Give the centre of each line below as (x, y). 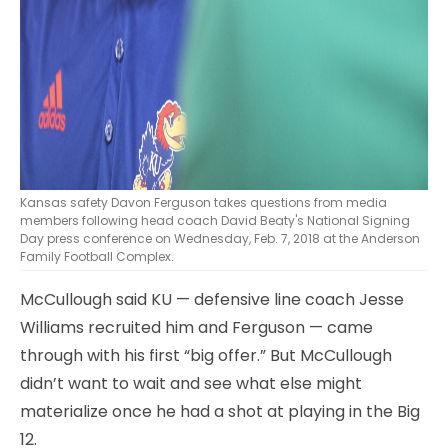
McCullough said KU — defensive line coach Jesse (212, 299)
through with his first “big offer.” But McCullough (206, 355)
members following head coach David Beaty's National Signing (215, 220)
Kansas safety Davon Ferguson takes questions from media (203, 202)
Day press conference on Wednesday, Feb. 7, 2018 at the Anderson (220, 238)
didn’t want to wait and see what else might (191, 383)
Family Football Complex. (97, 256)
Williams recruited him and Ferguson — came (196, 327)
